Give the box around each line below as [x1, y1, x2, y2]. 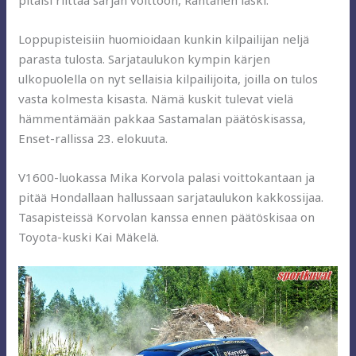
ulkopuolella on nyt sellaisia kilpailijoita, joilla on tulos [18, 70, 319, 87]
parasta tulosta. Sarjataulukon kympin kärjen [18, 50, 271, 67]
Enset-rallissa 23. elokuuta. [18, 130, 168, 146]
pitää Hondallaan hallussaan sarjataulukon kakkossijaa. [18, 188, 324, 205]
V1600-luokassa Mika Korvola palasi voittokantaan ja [18, 168, 315, 185]
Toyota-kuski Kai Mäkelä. [18, 228, 160, 245]
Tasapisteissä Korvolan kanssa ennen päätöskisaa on [18, 208, 315, 225]
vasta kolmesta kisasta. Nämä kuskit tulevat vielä [18, 90, 294, 106]
